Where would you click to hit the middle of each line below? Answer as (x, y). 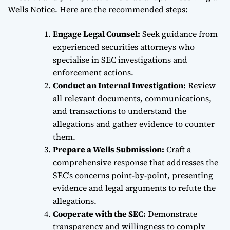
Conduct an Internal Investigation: (119, 85)
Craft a (178, 149)
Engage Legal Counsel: (97, 34)
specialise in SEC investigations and (120, 59)
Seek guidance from (179, 34)
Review (201, 85)
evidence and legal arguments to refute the (134, 188)
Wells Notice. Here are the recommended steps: (98, 9)
